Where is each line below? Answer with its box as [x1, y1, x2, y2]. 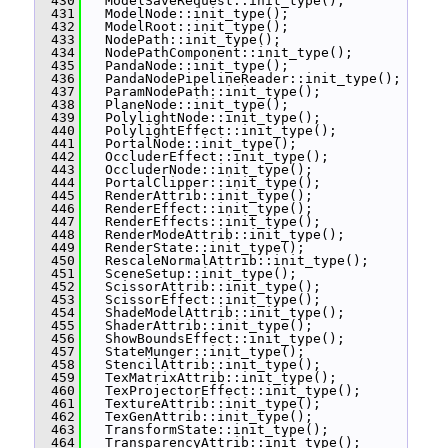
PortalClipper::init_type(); [81, 175, 321, 190]
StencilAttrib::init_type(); [81, 357, 321, 372]
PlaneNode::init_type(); [81, 97, 289, 112]
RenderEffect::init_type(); [81, 201, 313, 216]
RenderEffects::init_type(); [81, 214, 321, 229]
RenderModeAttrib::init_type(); [81, 227, 345, 242]
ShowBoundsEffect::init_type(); [81, 331, 345, 346]
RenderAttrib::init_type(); [81, 188, 313, 203]
